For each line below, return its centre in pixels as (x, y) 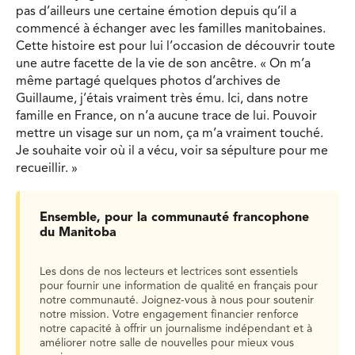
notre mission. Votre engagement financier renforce (169, 315)
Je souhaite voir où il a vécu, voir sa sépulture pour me (172, 151)
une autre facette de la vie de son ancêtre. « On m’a (163, 64)
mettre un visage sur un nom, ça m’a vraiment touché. (170, 134)
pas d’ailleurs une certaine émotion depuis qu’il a (156, 11)
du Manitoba (78, 233)
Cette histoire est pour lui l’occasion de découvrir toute (176, 46)
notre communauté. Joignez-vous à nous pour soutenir (177, 301)
